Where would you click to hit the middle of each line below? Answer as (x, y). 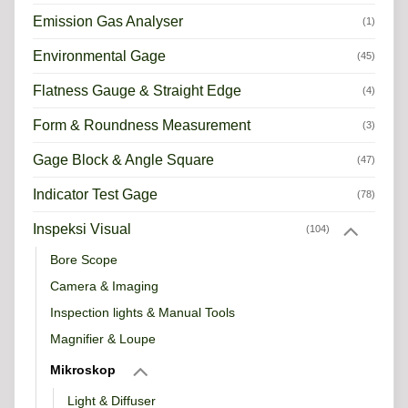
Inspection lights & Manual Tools (143, 313)
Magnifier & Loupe (103, 339)
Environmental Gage (99, 56)
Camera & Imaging (104, 286)
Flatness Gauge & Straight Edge (137, 90)
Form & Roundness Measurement (142, 125)
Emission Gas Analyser (108, 21)
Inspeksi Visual (82, 229)
